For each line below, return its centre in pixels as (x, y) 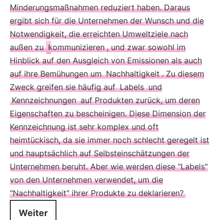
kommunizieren (76, 47)
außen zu (28, 47)
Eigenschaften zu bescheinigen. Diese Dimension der (108, 113)
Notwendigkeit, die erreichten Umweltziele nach (99, 34)
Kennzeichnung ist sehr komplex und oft (84, 127)
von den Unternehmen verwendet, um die (86, 180)
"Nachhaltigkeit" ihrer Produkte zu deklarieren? (97, 193)
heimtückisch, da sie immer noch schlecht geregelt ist (110, 140)
